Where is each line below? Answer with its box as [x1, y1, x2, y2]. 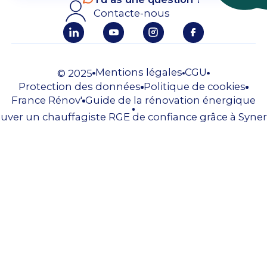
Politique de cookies [144, 80, 246, 92]
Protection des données [18, 80, 141, 92]
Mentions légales [95, 66, 182, 79]
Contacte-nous [94, 7, 170, 20]
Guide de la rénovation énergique [85, 94, 256, 107]
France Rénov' [11, 94, 83, 107]
